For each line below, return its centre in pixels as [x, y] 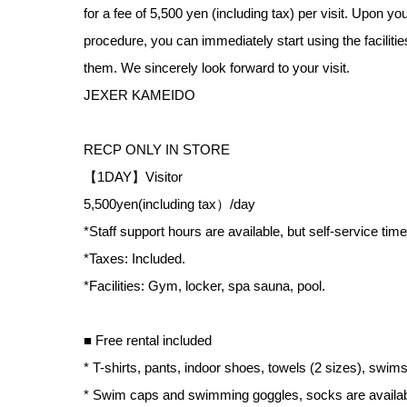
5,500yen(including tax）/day [169, 203]
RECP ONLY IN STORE [157, 149]
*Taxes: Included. [134, 258]
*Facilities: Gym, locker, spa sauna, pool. [204, 285]
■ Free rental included [148, 340]
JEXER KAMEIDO [139, 94]
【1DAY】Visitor [133, 176]
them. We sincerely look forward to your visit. [217, 67]
